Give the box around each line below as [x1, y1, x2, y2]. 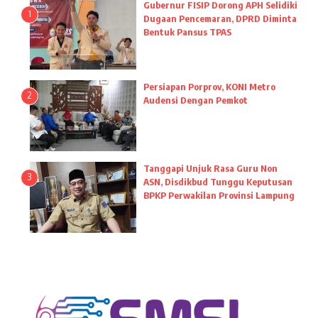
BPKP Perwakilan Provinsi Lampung [143, 190, 295, 201]
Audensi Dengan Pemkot [143, 94, 248, 106]
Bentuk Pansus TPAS [143, 26, 231, 38]
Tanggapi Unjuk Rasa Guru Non [143, 163, 278, 174]
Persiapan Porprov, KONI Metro [143, 81, 275, 92]
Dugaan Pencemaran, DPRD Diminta [143, 13, 297, 24]
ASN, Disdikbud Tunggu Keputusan [143, 176, 292, 187]
